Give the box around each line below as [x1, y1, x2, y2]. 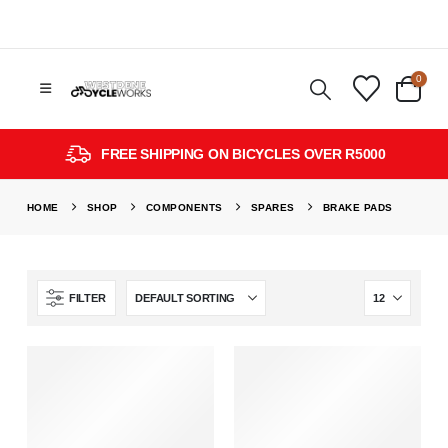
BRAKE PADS [322, 202, 393, 213]
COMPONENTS [145, 202, 223, 213]
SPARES [250, 202, 295, 213]
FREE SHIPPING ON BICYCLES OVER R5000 [100, 146, 386, 162]
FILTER [68, 291, 106, 304]
